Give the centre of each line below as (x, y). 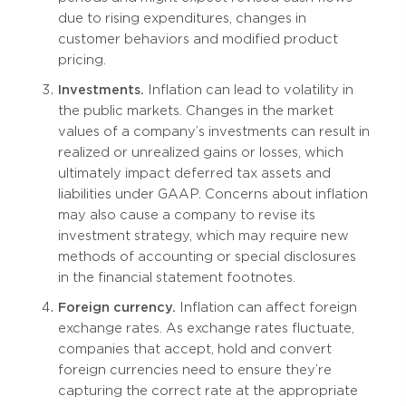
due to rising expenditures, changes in (182, 19)
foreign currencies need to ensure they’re (195, 370)
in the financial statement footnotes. (177, 278)
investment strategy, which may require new (203, 236)
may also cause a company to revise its (187, 215)
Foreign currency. (117, 308)
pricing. (82, 60)
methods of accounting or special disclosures (207, 257)
